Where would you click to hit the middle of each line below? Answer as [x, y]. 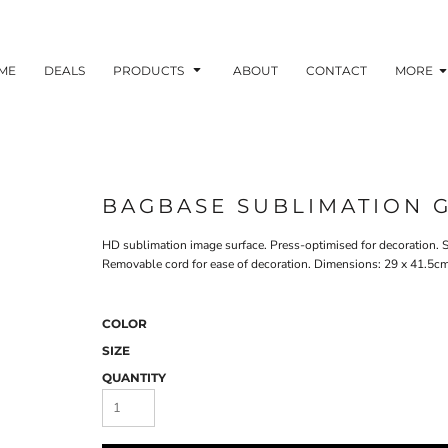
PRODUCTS [150, 70]
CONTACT [336, 70]
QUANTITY [134, 377]
